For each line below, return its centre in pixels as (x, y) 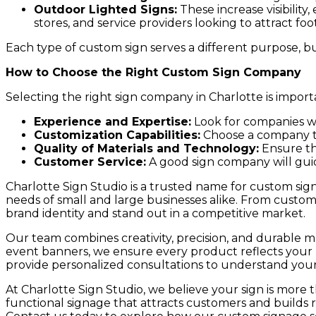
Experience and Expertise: (113, 121)
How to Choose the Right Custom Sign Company (153, 72)
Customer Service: (90, 162)
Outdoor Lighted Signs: (105, 9)
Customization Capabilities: (117, 135)
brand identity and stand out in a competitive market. (156, 213)
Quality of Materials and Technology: (146, 148)
